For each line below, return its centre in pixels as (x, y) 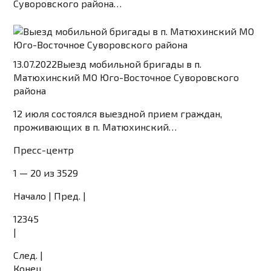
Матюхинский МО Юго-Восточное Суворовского (126, 77)
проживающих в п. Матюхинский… (95, 127)
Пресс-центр (44, 150)
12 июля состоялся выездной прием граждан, (118, 114)
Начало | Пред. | (50, 196)
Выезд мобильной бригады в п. (129, 64)
